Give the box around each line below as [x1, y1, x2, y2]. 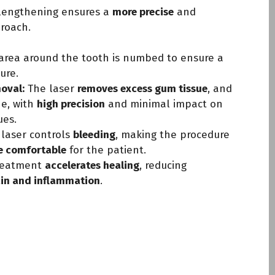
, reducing [139, 159, 187, 172]
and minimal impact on [105, 98, 223, 110]
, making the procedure [115, 128, 230, 141]
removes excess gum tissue [77, 82, 207, 95]
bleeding [73, 128, 115, 141]
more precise [112, 5, 174, 18]
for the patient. [66, 144, 146, 157]
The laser [25, 82, 77, 95]
